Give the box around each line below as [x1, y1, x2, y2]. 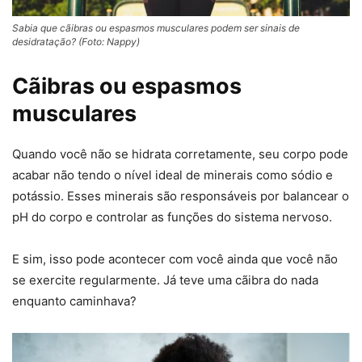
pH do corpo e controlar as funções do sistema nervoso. [12, 208, 332, 225]
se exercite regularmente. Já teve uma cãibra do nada [12, 271, 318, 288]
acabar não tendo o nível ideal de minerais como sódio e [12, 166, 333, 183]
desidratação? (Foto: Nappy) [12, 35, 140, 48]
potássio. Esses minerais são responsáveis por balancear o [12, 187, 349, 204]
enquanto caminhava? [12, 293, 137, 309]
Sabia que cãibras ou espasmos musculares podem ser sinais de [12, 21, 300, 34]
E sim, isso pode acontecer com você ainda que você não [12, 250, 338, 267]
